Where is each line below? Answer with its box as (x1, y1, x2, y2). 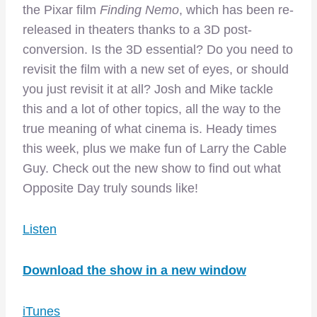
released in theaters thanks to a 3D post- (23, 23, 252, 38)
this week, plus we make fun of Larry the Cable (23, 142, 287, 156)
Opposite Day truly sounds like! (23, 181, 198, 196)
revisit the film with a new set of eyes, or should (23, 62, 289, 77)
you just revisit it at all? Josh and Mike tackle (23, 82, 273, 97)
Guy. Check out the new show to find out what (23, 161, 281, 176)
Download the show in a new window (23, 263, 246, 278)
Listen (23, 222, 57, 237)
